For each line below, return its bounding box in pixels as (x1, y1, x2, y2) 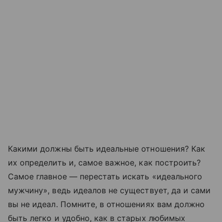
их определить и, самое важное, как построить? (8, 157, 201, 167)
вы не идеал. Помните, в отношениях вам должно (8, 199, 205, 209)
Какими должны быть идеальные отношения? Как (8, 143, 206, 154)
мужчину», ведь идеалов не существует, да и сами (8, 185, 211, 195)
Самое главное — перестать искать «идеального (8, 171, 203, 181)
